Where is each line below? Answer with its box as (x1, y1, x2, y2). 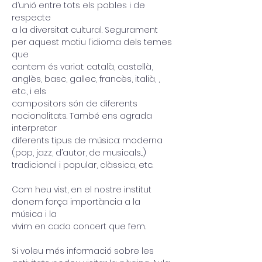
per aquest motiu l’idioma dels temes (12, 36, 174, 48)
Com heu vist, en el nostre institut (12, 184, 154, 195)
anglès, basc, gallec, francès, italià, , (12, 73, 162, 85)
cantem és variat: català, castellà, (12, 61, 155, 73)
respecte (12, 12, 51, 23)
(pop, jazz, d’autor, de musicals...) (12, 147, 146, 158)
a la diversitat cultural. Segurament (12, 24, 160, 36)
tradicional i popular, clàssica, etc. (12, 159, 153, 171)
